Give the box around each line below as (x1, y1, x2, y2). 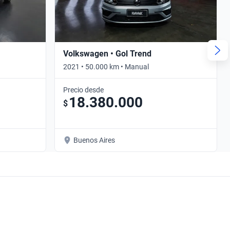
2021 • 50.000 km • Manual (63, 62, 149, 71)
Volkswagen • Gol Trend (63, 48, 151, 59)
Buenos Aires (73, 136, 115, 144)
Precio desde (63, 85, 104, 94)
